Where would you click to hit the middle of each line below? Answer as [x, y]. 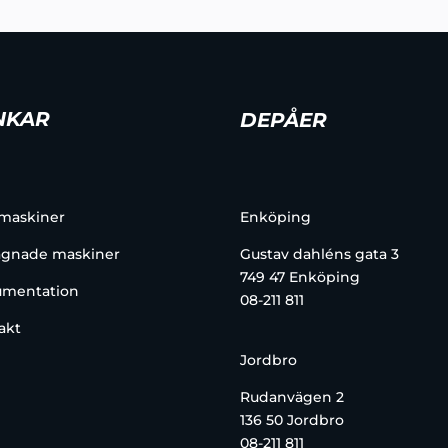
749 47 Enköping [300, 277]
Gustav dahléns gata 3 [320, 254]
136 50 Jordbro [292, 419]
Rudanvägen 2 [292, 396]
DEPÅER [284, 119]
